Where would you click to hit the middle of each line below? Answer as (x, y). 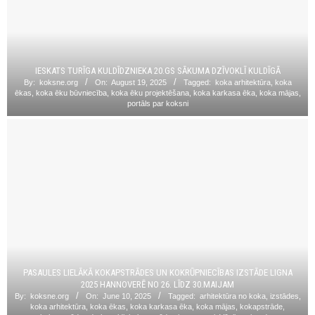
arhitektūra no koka (232, 296)
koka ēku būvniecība (71, 92)
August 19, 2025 (139, 82)
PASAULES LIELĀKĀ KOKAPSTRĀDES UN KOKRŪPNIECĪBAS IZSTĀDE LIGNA (157, 272)
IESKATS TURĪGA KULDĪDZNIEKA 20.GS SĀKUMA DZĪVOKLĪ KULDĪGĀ (157, 70)
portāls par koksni (157, 103)
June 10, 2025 (127, 296)
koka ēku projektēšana (150, 92)
